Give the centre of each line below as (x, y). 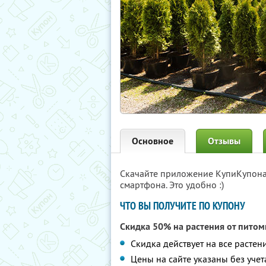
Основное (153, 141)
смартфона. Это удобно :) (172, 185)
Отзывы (224, 141)
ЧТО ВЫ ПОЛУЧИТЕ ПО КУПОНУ (183, 206)
